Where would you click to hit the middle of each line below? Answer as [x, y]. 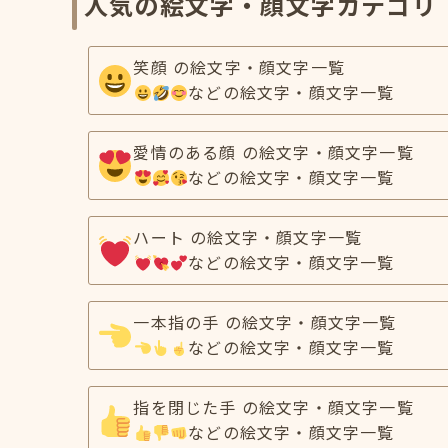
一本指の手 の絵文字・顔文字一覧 [265, 322]
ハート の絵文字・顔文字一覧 [248, 237]
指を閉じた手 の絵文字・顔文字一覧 [273, 407]
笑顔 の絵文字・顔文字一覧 [239, 67]
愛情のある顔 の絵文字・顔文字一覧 [273, 152]
